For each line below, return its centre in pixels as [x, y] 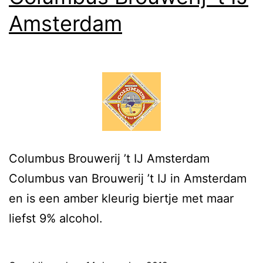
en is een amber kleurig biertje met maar [121, 198]
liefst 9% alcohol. [56, 218]
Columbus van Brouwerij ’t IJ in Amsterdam [128, 178]
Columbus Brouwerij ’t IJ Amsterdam [109, 158]
